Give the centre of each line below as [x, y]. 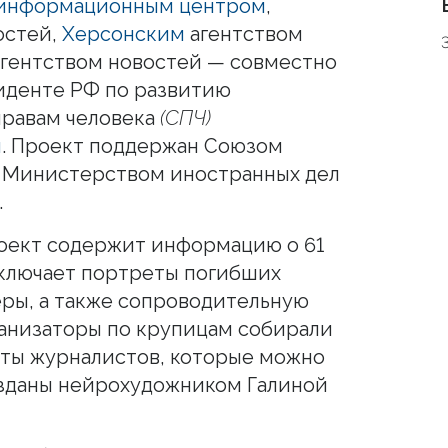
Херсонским [123, 33]
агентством [244, 33]
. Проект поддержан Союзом [142, 145]
